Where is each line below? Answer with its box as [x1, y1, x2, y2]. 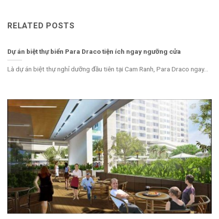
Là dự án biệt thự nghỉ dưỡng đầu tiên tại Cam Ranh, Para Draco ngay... [7, 65, 208, 73]
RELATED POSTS [7, 21, 75, 30]
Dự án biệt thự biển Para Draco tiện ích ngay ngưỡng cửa [7, 47, 181, 56]
